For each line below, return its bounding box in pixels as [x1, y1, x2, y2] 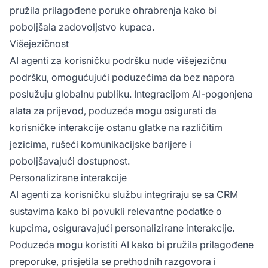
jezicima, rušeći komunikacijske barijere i [10, 138, 191, 150]
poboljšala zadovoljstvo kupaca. [10, 20, 154, 33]
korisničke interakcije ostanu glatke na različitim [10, 121, 223, 133]
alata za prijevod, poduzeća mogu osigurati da [10, 104, 217, 117]
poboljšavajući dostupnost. [10, 154, 130, 167]
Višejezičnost [10, 37, 69, 50]
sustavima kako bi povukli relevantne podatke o [10, 205, 222, 217]
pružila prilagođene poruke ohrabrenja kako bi [10, 4, 217, 16]
